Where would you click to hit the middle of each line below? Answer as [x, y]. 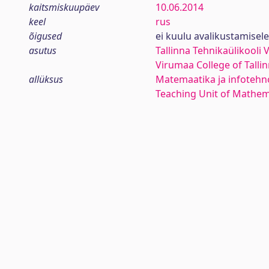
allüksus [46, 79]
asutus [43, 50]
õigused [45, 36]
